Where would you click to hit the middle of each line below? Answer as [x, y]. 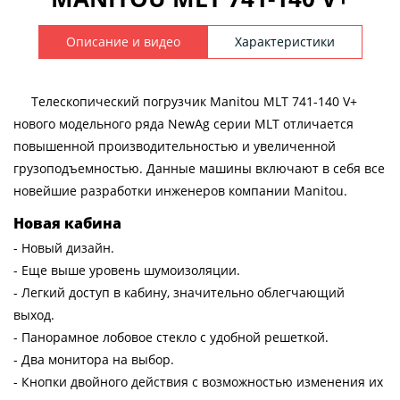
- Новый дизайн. [64, 248]
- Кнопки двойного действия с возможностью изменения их [198, 382]
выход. [34, 315]
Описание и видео [123, 42]
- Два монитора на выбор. [94, 359]
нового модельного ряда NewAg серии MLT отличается [183, 124]
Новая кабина [67, 223]
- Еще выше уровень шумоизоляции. [127, 270]
